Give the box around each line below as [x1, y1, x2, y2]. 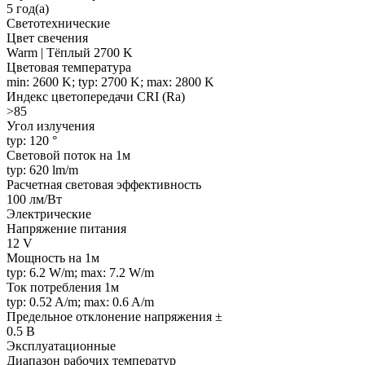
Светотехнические [7, 15, 110, 30]
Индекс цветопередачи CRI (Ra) [7, 89, 185, 103]
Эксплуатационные [7, 338, 116, 353]
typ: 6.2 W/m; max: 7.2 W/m [7, 265, 154, 279]
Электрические [7, 206, 91, 221]
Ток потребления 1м [7, 279, 119, 294]
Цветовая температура [7, 59, 131, 74]
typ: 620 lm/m [7, 162, 78, 177]
